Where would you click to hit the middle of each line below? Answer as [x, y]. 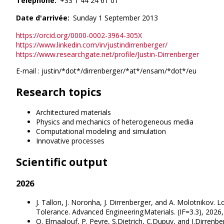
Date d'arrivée [42, 17]
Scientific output [62, 161]
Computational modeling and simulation [101, 131]
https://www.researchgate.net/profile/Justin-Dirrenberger [107, 54]
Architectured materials [73, 112]
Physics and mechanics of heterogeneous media [115, 122]
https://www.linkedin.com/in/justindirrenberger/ [92, 44]
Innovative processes [70, 141]
